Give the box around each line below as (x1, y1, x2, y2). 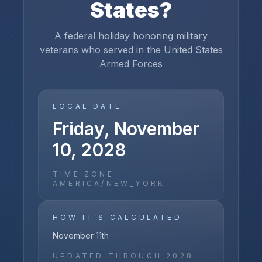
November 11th (53, 230, 109, 240)
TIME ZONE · (53, 170, 123, 178)
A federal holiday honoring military (54, 30, 208, 42)
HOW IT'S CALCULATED (53, 213, 182, 222)
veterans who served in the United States (39, 44, 223, 56)
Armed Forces (99, 58, 163, 70)
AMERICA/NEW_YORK (53, 179, 166, 188)
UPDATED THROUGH (53, 251, 167, 260)
